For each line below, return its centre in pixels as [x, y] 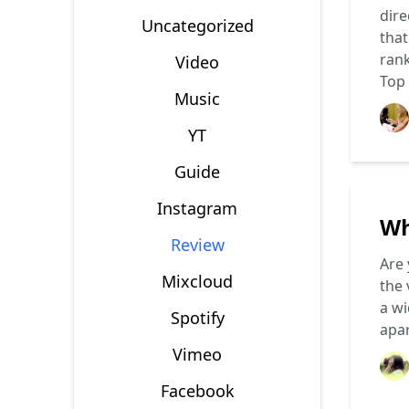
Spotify [197, 318]
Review [197, 245]
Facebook [197, 391]
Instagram [197, 208]
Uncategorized [197, 26]
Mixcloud [197, 281]
